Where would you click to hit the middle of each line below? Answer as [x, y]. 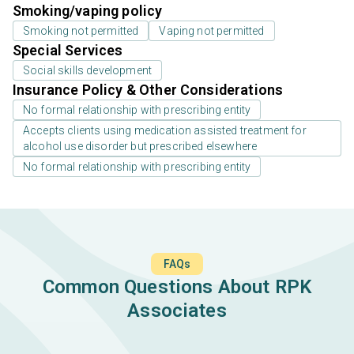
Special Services [68, 51]
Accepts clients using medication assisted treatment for [165, 131]
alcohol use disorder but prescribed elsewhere [140, 147]
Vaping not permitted [212, 31]
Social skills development [87, 71]
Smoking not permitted [81, 31]
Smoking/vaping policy [88, 11]
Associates [177, 311]
